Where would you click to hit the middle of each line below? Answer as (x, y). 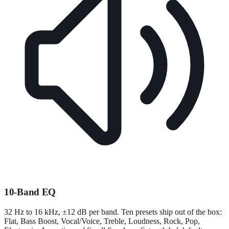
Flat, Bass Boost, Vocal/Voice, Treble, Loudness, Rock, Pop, (102, 221)
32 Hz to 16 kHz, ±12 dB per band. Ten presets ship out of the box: (113, 212)
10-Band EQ (30, 192)
